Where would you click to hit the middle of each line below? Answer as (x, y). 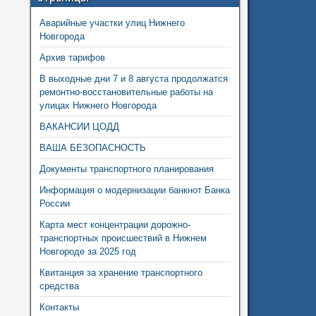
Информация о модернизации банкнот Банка (134, 190)
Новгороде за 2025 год (87, 251)
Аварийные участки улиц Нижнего (112, 23)
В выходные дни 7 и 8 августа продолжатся (133, 78)
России (54, 203)
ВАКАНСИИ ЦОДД (79, 126)
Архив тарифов (72, 57)
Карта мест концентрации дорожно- (115, 224)
